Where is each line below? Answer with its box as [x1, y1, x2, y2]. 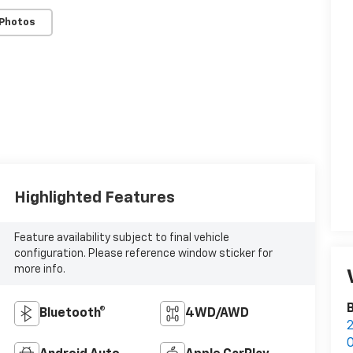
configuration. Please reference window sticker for [13, 247, 273, 259]
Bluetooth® [39, 307, 106, 320]
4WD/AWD [184, 307, 249, 320]
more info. [13, 263, 65, 275]
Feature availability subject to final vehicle [13, 232, 229, 243]
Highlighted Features [13, 189, 175, 206]
